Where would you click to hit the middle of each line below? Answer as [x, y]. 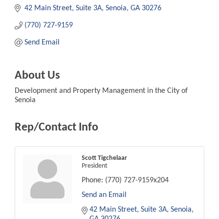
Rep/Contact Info [56, 127]
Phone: [92, 180]
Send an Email [104, 195]
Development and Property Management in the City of [101, 91]
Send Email [42, 42]
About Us [37, 76]
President [95, 166]
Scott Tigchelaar [104, 158]
